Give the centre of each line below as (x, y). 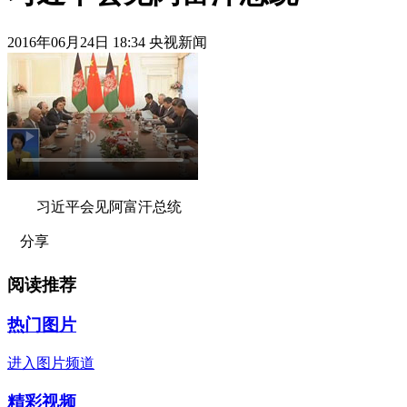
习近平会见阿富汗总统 (94, 206)
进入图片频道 (51, 363)
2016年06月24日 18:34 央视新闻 (107, 42)
